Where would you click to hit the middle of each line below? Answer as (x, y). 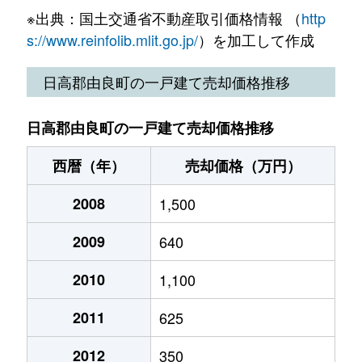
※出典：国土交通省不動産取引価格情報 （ (164, 17)
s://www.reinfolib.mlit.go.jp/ (112, 39)
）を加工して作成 (256, 39)
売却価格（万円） (243, 165)
